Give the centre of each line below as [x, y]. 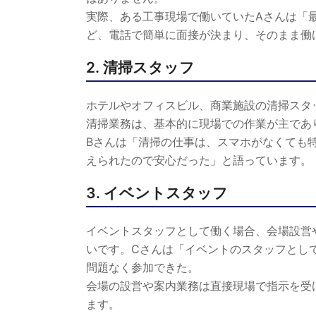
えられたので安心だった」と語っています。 [199, 160]
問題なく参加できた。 [142, 267]
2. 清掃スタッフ [140, 67]
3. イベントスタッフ [157, 193]
